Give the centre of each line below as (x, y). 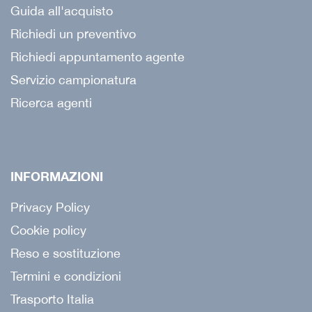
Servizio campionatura (73, 79)
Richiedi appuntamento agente (97, 56)
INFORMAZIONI (57, 177)
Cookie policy (48, 230)
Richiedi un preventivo (73, 33)
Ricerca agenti (51, 102)
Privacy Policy (50, 207)
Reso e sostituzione (65, 253)
